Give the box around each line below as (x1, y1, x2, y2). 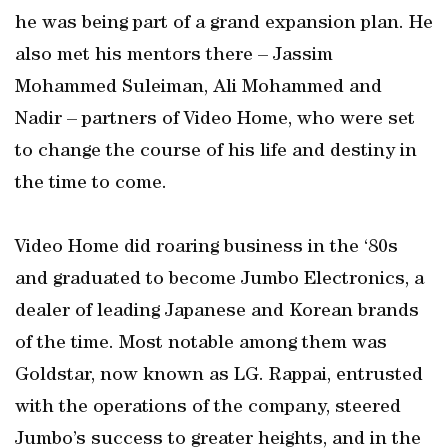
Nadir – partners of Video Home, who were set (15, 110, 415, 130)
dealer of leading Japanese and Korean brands (15, 302, 419, 322)
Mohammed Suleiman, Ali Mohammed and (15, 78, 382, 98)
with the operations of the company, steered (15, 398, 401, 418)
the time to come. (15, 174, 167, 194)
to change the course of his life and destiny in (15, 142, 417, 162)
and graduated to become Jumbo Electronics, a (15, 270, 424, 290)
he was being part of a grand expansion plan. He (15, 14, 433, 34)
